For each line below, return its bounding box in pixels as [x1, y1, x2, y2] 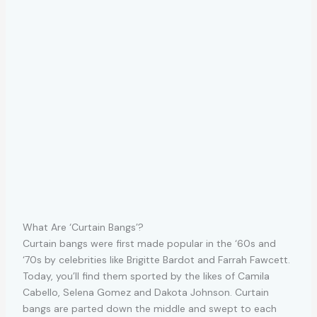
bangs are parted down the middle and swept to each [22, 301, 277, 315]
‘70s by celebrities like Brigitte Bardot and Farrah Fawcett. [22, 253, 290, 266]
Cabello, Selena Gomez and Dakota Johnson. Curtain [22, 285, 269, 299]
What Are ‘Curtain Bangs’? [22, 220, 144, 234]
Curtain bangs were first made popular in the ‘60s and [22, 236, 276, 250]
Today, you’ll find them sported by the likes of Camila [22, 269, 270, 282]
